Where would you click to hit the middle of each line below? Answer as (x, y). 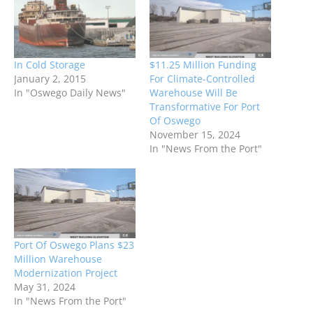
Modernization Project (66, 272)
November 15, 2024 (195, 135)
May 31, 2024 (45, 286)
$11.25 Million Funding (203, 65)
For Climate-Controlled (202, 79)
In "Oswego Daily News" (70, 93)
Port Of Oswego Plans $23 (74, 245)
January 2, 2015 (50, 79)
